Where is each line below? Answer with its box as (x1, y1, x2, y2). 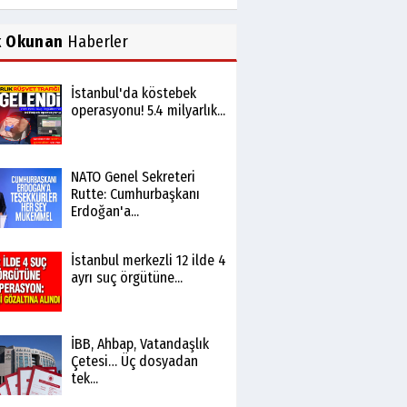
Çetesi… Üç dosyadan (70, 352, 198, 370)
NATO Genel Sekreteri (70, 168, 195, 185)
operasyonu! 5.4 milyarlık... (70, 102, 225, 119)
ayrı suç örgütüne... (70, 269, 183, 286)
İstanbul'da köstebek (70, 84, 196, 102)
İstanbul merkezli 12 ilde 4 (70, 252, 226, 269)
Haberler (63, 32, 129, 52)
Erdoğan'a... (70, 203, 139, 220)
